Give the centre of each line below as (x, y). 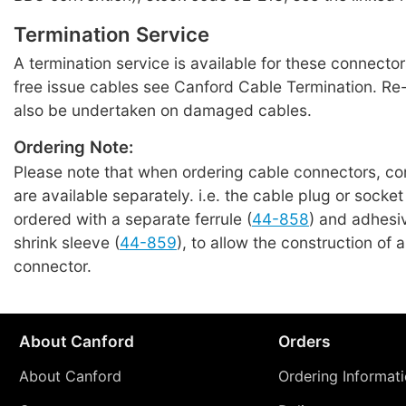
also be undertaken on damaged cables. (163, 110)
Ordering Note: (73, 147)
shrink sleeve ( (67, 242)
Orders (304, 342)
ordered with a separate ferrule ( (133, 218)
